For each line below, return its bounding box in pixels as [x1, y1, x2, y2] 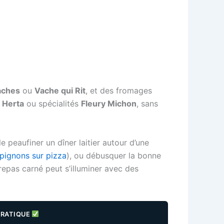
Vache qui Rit [34, 85, 85, 96]
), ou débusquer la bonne [66, 150, 161, 160]
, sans [136, 98, 158, 109]
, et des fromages [85, 85, 152, 96]
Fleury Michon [81, 98, 136, 109]
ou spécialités [24, 98, 81, 109]
